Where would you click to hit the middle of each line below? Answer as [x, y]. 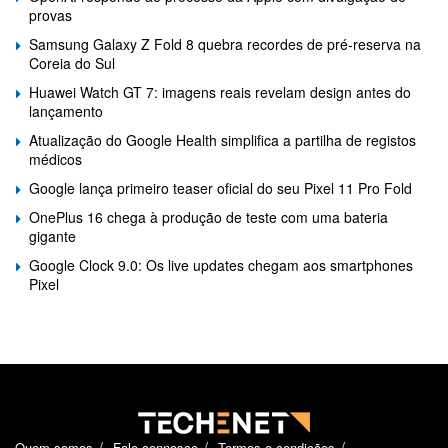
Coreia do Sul [72, 62]
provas [50, 14]
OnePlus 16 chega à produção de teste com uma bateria [208, 216]
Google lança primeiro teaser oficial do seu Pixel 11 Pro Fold [220, 187]
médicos [55, 158]
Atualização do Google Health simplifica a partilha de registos [222, 139]
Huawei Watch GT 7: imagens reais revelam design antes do [220, 91]
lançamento [66, 110]
